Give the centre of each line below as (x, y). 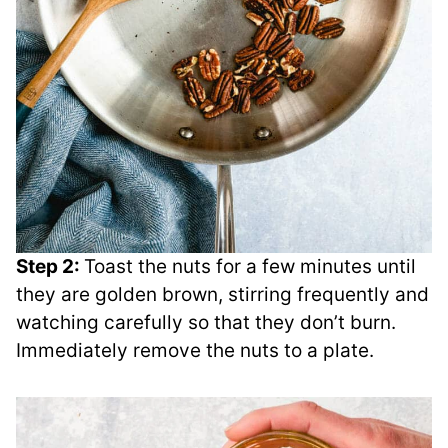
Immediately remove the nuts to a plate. (195, 351)
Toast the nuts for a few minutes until (250, 267)
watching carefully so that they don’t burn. (206, 323)
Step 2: (50, 267)
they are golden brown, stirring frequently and (222, 295)
